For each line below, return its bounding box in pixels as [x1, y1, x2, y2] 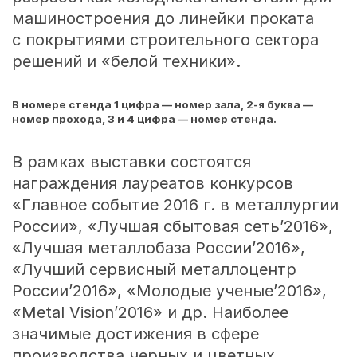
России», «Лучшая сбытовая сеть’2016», [11, 216, 333, 236]
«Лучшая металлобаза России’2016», [11, 237, 305, 257]
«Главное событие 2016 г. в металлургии [11, 194, 339, 214]
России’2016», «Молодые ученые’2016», [11, 280, 327, 300]
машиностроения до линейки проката [11, 9, 314, 29]
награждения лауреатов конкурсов [11, 173, 293, 193]
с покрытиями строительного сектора [11, 30, 319, 50]
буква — [264, 98, 313, 112]
